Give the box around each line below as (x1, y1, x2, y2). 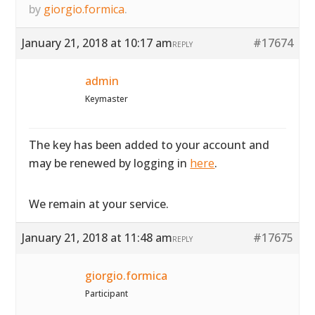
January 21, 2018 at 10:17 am (22, 35, 173, 51)
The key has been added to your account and (29, 137, 270, 153)
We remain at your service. (29, 196, 169, 212)
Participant (85, 288, 129, 300)
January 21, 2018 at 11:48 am (22, 230, 173, 245)
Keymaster (85, 93, 129, 105)
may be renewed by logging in (29, 155, 191, 171)
